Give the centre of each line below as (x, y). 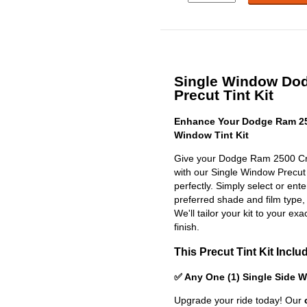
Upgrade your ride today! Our (239, 300)
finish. (187, 226)
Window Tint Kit (211, 135)
